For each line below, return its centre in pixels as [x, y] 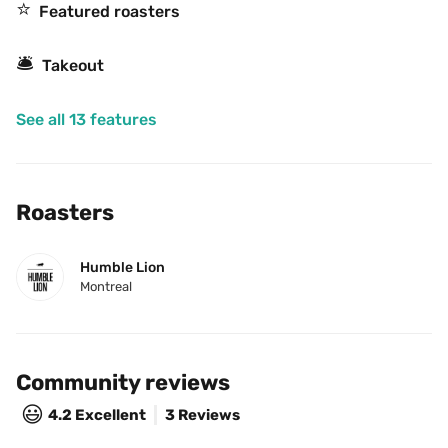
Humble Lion [122, 267]
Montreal [106, 286]
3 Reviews [202, 415]
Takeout [73, 65]
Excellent [110, 415]
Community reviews [123, 382]
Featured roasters [109, 11]
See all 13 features [86, 119]
